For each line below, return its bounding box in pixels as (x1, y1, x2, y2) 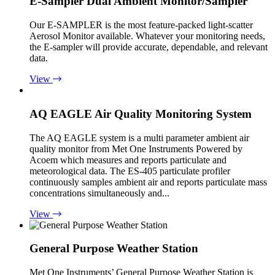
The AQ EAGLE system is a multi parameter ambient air (29, 132, 249, 143)
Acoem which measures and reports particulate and (29, 154, 227, 165)
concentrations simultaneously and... (29, 187, 169, 198)
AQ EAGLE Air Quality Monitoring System (29, 107, 252, 120)
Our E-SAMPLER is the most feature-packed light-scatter (29, 20, 253, 31)
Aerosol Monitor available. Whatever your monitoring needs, (29, 31, 265, 42)
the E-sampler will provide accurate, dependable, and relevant (29, 42, 268, 53)
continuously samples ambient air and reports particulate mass (29, 176, 267, 187)
